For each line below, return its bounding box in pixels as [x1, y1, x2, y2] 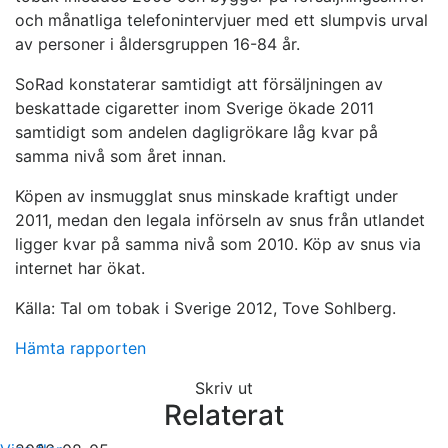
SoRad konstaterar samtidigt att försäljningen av [15, 74, 383, 95]
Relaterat [164, 398, 284, 433]
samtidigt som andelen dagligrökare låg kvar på [15, 122, 378, 143]
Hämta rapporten [15, 338, 146, 359]
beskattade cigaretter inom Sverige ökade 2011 [15, 98, 374, 119]
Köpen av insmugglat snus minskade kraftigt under [15, 186, 398, 207]
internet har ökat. [15, 258, 145, 279]
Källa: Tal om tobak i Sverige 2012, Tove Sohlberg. [15, 298, 396, 319]
